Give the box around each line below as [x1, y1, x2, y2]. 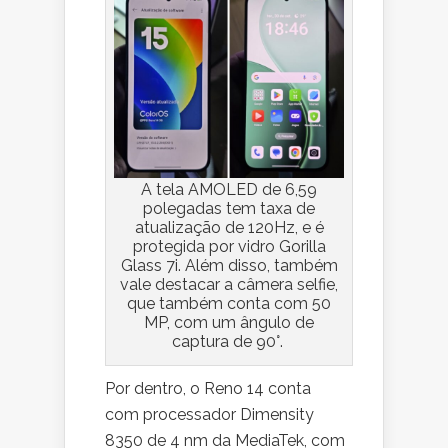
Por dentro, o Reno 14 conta [105, 379, 311, 399]
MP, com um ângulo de [144, 313, 315, 333]
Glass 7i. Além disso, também [120, 256, 338, 276]
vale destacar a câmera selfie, [120, 275, 339, 295]
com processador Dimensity [105, 405, 314, 425]
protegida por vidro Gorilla [132, 237, 326, 257]
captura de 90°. [171, 332, 287, 352]
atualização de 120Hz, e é [134, 218, 324, 238]
